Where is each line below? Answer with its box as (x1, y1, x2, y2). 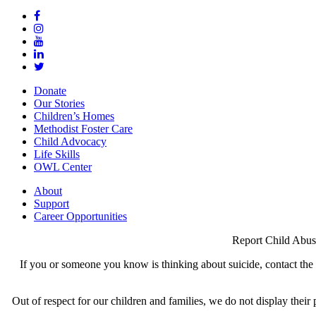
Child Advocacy (34, 135, 107, 148)
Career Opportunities (34, 210, 127, 223)
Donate (34, 85, 66, 97)
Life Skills (34, 148, 80, 161)
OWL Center (34, 161, 92, 174)
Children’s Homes (34, 110, 114, 123)
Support (34, 197, 69, 210)
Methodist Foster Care (34, 123, 133, 135)
